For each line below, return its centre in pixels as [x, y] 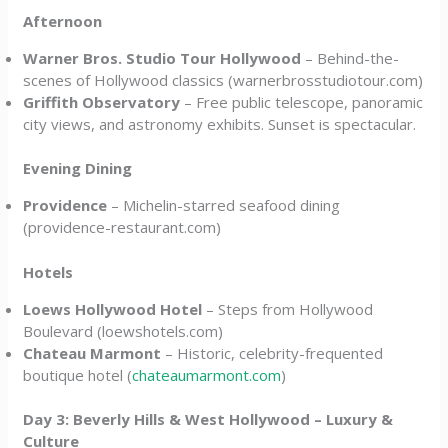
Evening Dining [78, 168]
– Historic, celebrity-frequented [272, 352]
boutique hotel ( [78, 374]
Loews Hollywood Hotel [113, 308]
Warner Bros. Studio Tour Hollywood [162, 57]
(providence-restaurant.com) [122, 227]
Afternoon [63, 20]
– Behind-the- [350, 57]
